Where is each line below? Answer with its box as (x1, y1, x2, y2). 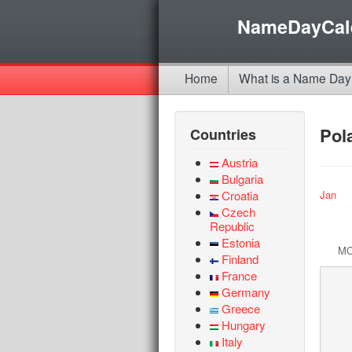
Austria (222, 154, 258, 170)
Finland (222, 251, 259, 267)
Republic (210, 218, 255, 234)
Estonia (222, 234, 261, 251)
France (222, 267, 258, 284)
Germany (222, 284, 271, 300)
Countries (190, 124, 256, 145)
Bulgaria (222, 170, 264, 187)
